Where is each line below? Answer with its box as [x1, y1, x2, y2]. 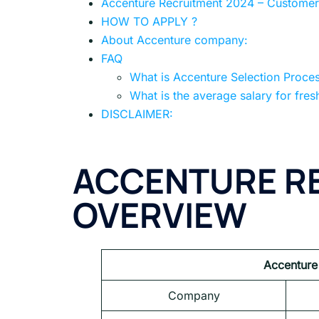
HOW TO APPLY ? [101, 14, 197, 28]
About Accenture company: [101, 32, 248, 47]
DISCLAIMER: [101, 106, 173, 121]
